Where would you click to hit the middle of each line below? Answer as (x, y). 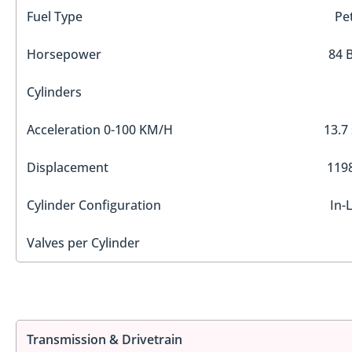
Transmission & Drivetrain (104, 339)
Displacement (68, 168)
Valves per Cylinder (83, 243)
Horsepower (64, 55)
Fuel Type (55, 17)
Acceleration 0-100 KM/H (100, 130)
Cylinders (54, 92)
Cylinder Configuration (94, 205)
